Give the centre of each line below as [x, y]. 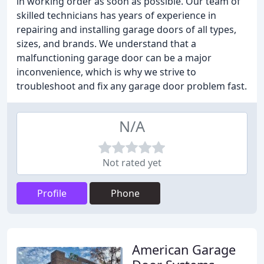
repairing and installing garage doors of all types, [126, 29]
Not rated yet [132, 163]
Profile [52, 193]
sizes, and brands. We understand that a [106, 44]
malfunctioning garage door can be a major [114, 58]
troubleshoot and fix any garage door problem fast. [132, 86]
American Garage [184, 250]
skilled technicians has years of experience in [116, 15]
